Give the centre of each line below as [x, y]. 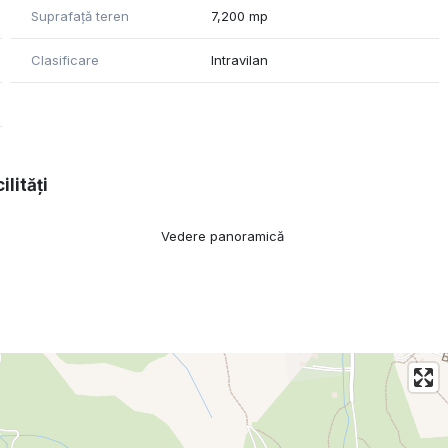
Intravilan [240, 60]
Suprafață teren [79, 16]
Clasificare [64, 60]
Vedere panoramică [223, 236]
